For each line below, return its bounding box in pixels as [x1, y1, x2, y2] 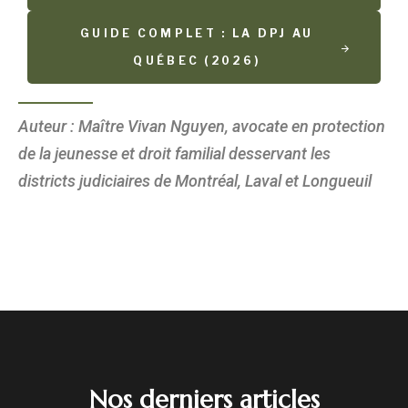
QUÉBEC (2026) [133, 54, 261, 67]
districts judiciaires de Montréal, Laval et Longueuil [18, 171, 372, 190]
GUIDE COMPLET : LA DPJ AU [80, 26, 314, 40]
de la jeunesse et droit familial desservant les [18, 144, 331, 163]
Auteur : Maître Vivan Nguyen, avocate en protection [18, 117, 385, 136]
